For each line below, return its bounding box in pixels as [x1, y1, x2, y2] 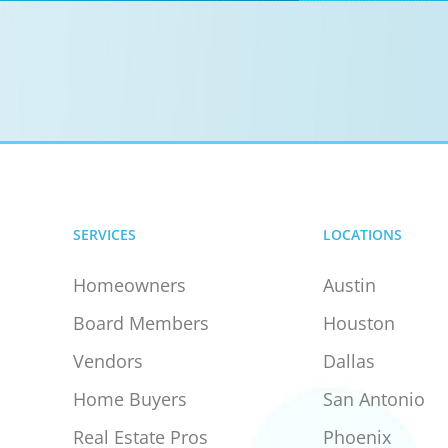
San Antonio [322, 387, 425, 411]
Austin [322, 273, 376, 297]
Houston [322, 311, 395, 335]
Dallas [322, 349, 375, 373]
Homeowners [72, 273, 186, 297]
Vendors [72, 349, 143, 373]
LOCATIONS [322, 225, 402, 244]
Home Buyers [72, 387, 187, 411]
